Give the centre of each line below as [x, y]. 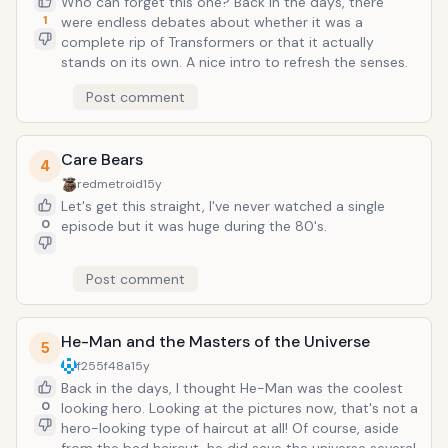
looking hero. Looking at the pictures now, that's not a [239, 408]
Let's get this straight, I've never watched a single [223, 206]
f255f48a [104, 366]
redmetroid [110, 184]
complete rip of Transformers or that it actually [217, 42]
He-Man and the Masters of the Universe [215, 341]
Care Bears [102, 159]
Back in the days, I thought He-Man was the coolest [232, 388]
